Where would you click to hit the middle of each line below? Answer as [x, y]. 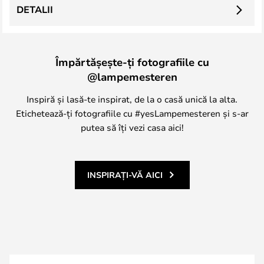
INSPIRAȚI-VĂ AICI [125, 175]
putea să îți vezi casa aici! [132, 127]
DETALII [35, 9]
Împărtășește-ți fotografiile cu [132, 62]
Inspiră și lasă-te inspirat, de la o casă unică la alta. [132, 99]
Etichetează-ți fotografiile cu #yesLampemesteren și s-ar [132, 113]
